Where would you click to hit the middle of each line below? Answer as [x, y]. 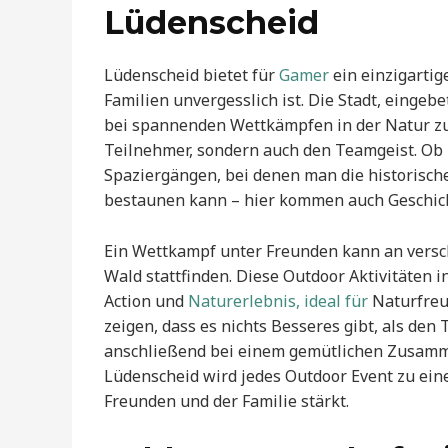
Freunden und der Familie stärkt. [226, 400]
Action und [146, 300]
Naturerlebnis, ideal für [278, 300]
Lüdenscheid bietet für [191, 75]
